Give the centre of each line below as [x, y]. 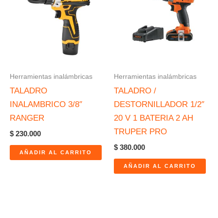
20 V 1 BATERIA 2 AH [154, 118]
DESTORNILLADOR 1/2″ [159, 104]
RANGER [27, 118]
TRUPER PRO [140, 131]
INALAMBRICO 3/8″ [46, 104]
